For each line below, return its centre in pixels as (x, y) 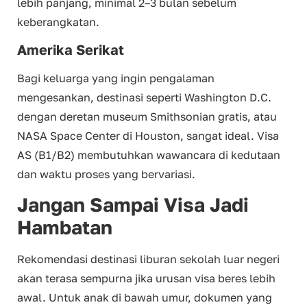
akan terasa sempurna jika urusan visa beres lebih (146, 279)
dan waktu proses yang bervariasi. (106, 174)
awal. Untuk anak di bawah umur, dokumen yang (145, 298)
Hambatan (65, 228)
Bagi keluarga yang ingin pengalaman (116, 78)
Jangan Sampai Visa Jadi (133, 205)
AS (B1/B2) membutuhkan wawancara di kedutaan (149, 155)
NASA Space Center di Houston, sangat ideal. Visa (148, 136)
